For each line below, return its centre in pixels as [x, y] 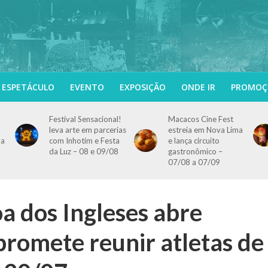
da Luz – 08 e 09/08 [83, 151]
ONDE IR [198, 87]
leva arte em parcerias [87, 130]
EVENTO [87, 87]
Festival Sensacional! [85, 119]
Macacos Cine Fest [200, 119]
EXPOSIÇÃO [142, 87]
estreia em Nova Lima [205, 130]
